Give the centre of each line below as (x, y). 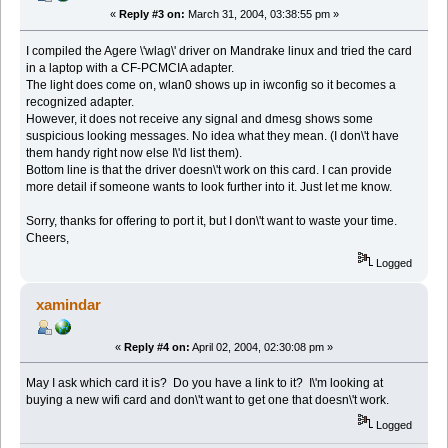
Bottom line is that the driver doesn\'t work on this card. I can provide (209, 170)
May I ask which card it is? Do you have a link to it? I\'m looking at (205, 383)
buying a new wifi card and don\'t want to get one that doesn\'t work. (208, 400)
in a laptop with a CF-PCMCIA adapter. (130, 68)
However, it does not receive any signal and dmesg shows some (200, 119)
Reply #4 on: (157, 346)
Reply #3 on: (151, 14)
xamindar (69, 304)
